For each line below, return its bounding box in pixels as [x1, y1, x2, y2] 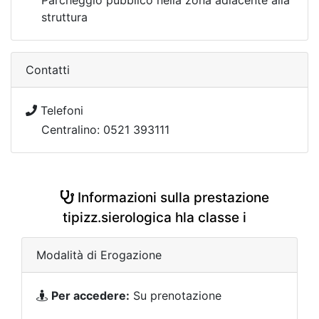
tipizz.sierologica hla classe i [62, 209, 246, 226]
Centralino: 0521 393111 [41, 122, 169, 137]
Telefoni [37, 103, 83, 117]
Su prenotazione [130, 288, 221, 303]
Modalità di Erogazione [36, 248, 162, 262]
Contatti [26, 63, 70, 77]
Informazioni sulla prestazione [74, 189, 269, 206]
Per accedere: [51, 288, 130, 303]
